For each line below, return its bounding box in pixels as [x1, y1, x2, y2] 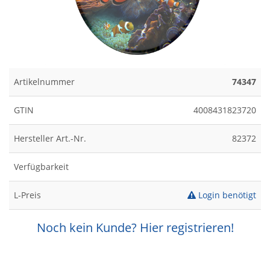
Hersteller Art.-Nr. [14, 133, 86, 144]
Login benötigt [196, 189, 256, 201]
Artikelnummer [14, 76, 75, 87]
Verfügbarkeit [14, 161, 69, 172]
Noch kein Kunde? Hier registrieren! [36, 219, 234, 236]
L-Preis [14, 189, 41, 201]
